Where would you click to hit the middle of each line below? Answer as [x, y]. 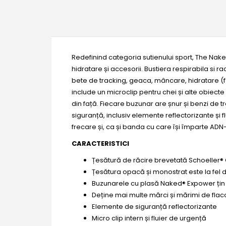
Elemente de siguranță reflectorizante [154, 206]
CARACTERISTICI [100, 143]
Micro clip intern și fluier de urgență [149, 218]
